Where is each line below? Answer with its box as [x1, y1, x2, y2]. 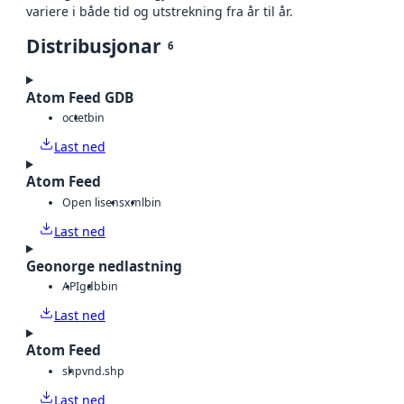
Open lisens [62, 194, 124, 210]
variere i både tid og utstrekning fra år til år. [26, 2, 293, 20]
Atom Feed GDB [26, 87, 133, 107]
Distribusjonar [26, 32, 161, 59]
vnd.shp [82, 363, 124, 379]
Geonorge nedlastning [26, 256, 182, 276]
